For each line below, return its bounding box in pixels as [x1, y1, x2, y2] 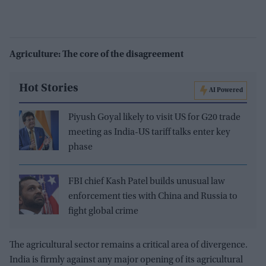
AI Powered [209, 87, 243, 94]
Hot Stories [19, 83, 78, 95]
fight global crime [68, 207, 138, 217]
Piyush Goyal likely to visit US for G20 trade [68, 113, 240, 123]
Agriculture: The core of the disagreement [9, 50, 183, 60]
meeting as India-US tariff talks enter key [68, 128, 230, 138]
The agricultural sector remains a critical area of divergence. [9, 240, 248, 251]
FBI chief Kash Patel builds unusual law [68, 177, 225, 187]
